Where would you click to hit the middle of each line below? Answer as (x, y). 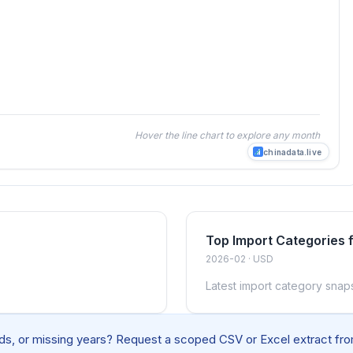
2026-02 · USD (240, 259)
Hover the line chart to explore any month (227, 135)
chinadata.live (292, 152)
